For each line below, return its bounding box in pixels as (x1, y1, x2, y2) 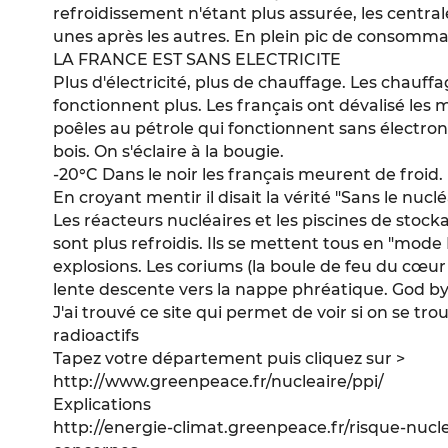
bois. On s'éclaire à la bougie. (53, 142, 285, 162)
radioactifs (53, 326, 140, 346)
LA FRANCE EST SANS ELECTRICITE (53, 50, 342, 70)
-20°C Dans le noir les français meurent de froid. (53, 165, 444, 185)
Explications (53, 395, 152, 415)
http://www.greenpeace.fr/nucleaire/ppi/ (53, 372, 385, 392)
